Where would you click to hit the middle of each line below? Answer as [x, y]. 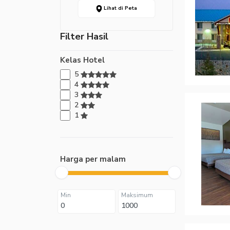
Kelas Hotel [82, 60]
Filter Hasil [84, 36]
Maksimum [137, 195]
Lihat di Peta [119, 8]
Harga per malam [93, 159]
